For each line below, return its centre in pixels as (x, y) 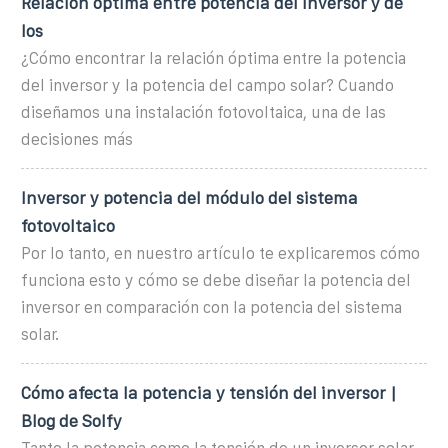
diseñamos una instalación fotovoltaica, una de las (203, 112)
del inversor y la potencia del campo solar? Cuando (207, 85)
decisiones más (77, 139)
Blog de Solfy (71, 420)
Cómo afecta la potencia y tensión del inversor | (209, 392)
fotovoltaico (68, 225)
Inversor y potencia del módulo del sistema (189, 197)
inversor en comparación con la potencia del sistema (211, 307)
